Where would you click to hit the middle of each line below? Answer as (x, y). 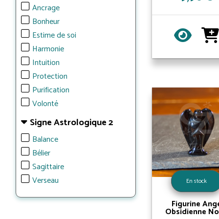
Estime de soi (54, 35)
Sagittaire (48, 167)
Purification (51, 90)
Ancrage (46, 8)
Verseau (45, 181)
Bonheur (46, 22)
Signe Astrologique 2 (71, 123)
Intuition (46, 63)
